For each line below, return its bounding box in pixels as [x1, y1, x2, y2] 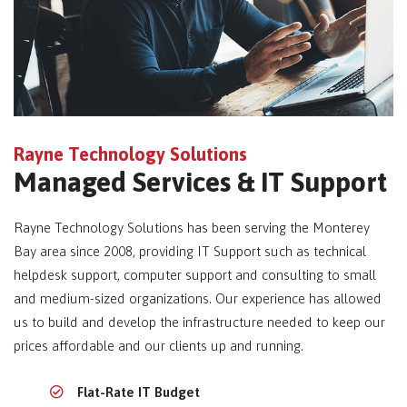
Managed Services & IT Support [14, 166, 387, 198]
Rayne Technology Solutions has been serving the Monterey [14, 220, 370, 236]
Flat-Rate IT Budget [77, 384, 200, 401]
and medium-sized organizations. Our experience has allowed [14, 291, 382, 307]
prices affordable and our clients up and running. [14, 338, 303, 354]
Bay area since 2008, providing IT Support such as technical [14, 243, 366, 260]
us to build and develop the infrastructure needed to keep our [14, 314, 385, 331]
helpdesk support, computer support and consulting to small [14, 267, 376, 283]
